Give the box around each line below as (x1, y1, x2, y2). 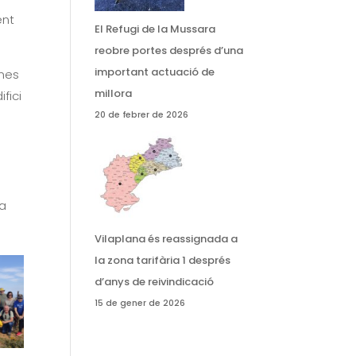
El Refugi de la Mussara (95, 42, 216, 57)
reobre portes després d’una (95, 64, 244, 79)
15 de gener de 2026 (95, 317, 186, 330)
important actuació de (95, 85, 215, 100)
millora (95, 106, 133, 122)
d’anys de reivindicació (95, 294, 215, 310)
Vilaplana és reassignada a (95, 251, 238, 267)
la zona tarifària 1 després (95, 273, 231, 288)
